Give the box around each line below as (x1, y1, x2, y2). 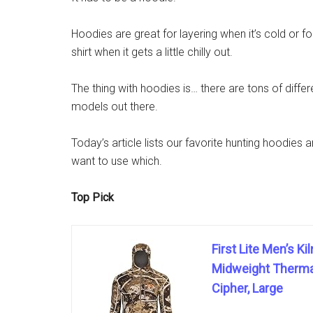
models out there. (71, 100, 158, 113)
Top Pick (71, 191, 114, 204)
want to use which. (71, 154, 162, 168)
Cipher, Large (212, 281, 283, 296)
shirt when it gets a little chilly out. (71, 45, 233, 59)
